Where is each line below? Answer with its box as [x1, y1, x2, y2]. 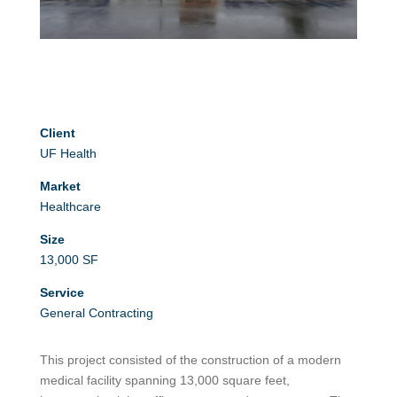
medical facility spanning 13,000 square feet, [39, 372, 290, 387]
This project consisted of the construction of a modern [39, 352, 341, 367]
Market [39, 178, 81, 193]
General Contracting [39, 305, 153, 320]
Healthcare [39, 198, 101, 214]
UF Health [39, 145, 97, 160]
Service [39, 284, 84, 300]
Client [39, 125, 75, 140]
